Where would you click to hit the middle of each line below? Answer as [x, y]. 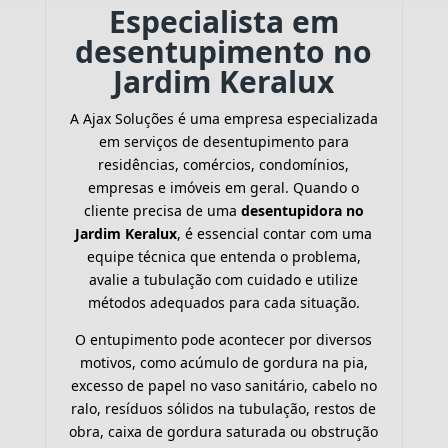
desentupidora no [302, 211]
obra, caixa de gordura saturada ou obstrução [224, 432]
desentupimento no [224, 52]
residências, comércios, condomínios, [224, 165]
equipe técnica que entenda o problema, [223, 257]
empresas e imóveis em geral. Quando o [224, 188]
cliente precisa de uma [162, 211]
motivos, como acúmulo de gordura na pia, [223, 363]
